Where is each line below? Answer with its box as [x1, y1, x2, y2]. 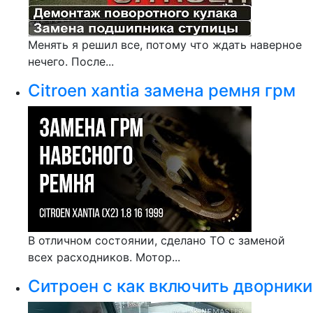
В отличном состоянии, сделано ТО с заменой [28, 233, 285, 247]
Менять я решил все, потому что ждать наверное [28, 38, 302, 52]
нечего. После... [28, 54, 114, 68]
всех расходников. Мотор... [28, 250, 180, 264]
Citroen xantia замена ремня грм [28, 80, 296, 101]
